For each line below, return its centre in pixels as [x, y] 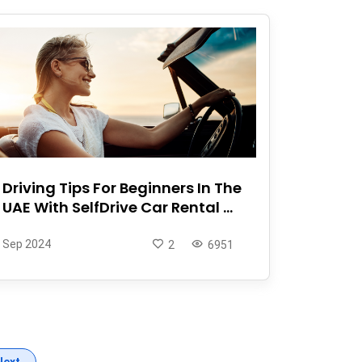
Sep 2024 [27, 244]
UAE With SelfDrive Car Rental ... [118, 207]
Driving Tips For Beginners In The [122, 187]
